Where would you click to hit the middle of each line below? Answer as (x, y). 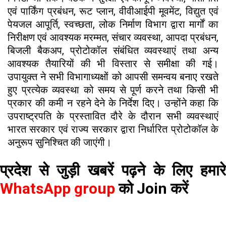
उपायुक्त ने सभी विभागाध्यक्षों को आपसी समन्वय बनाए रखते (113, 76)
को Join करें (157, 188)
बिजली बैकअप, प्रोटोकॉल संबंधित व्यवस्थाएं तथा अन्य (113, 50)
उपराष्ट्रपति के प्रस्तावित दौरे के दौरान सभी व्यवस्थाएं (113, 116)
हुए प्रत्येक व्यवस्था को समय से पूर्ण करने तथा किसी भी (113, 90)
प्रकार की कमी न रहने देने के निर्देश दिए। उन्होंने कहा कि (113, 103)
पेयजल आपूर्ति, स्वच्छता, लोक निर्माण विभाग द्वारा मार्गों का (113, 24)
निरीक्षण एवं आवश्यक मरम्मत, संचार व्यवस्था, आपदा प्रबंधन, (113, 37)
